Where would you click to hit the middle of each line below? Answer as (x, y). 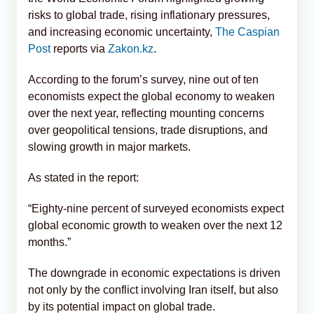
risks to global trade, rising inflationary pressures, (149, 15)
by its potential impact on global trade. (122, 306)
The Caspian (247, 32)
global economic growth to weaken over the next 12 (155, 225)
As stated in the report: (83, 177)
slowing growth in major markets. (109, 146)
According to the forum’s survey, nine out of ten (143, 79)
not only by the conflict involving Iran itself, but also (153, 289)
